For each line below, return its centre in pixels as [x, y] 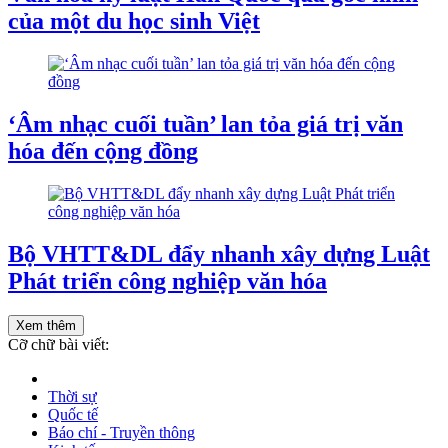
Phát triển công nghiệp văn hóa [167, 280]
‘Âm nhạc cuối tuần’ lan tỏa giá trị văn [205, 124]
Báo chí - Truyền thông [121, 432]
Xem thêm [46, 325]
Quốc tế [73, 414]
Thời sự [72, 396]
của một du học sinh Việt [134, 21]
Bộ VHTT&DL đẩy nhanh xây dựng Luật [219, 253]
